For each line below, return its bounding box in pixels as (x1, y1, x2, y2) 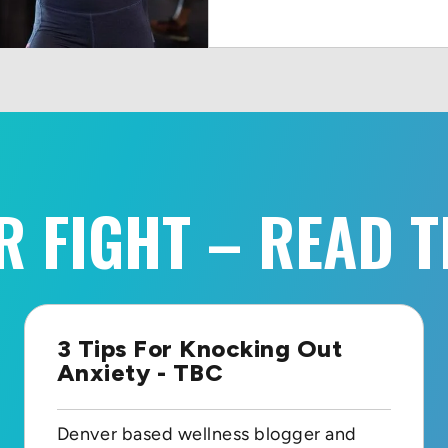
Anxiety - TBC (56, 357, 224, 387)
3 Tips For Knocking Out (56, 333, 342, 363)
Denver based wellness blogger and (56, 422, 357, 445)
